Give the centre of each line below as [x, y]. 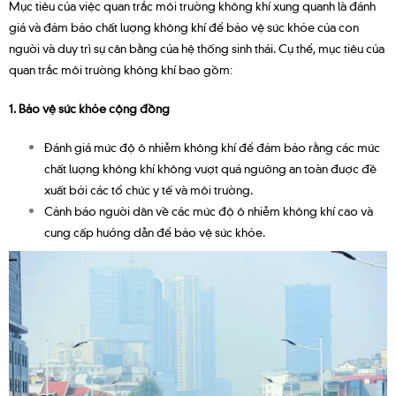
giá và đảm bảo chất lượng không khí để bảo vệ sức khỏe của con [184, 27]
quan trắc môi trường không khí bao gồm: [121, 69]
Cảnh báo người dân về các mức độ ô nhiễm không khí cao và [209, 211]
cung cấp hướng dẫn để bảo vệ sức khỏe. [155, 232]
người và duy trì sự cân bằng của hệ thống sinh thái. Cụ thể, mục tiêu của [197, 48]
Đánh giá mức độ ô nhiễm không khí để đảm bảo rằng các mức [212, 147]
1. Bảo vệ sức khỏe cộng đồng [89, 108]
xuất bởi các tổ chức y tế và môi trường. [148, 190]
